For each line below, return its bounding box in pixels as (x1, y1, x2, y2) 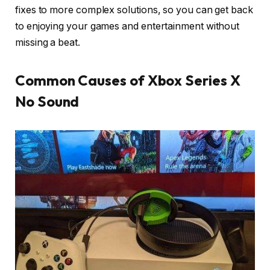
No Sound (15, 92, 80, 111)
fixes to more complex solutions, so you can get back (15, 4, 253, 16)
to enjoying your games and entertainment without (15, 20, 240, 33)
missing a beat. (15, 37, 80, 49)
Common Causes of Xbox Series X (15, 71, 240, 90)
